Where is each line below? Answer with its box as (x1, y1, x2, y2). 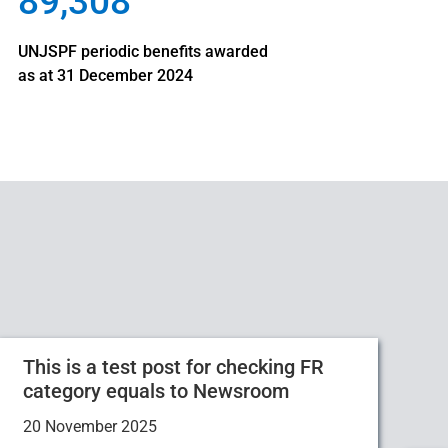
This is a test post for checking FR (23, 355, 324, 379)
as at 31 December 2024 (18, 65, 254, 85)
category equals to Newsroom (23, 379, 289, 403)
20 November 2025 (23, 417, 157, 436)
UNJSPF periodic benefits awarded (18, 41, 269, 61)
